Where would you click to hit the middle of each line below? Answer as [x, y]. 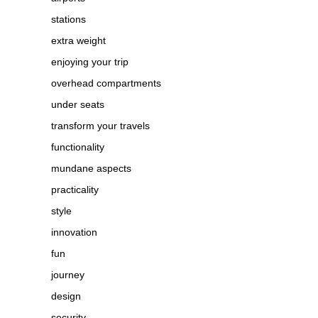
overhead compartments [106, 83]
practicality [75, 190]
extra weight [78, 41]
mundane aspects [91, 169]
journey [68, 275]
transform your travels [100, 126]
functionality [78, 147]
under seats [78, 105]
